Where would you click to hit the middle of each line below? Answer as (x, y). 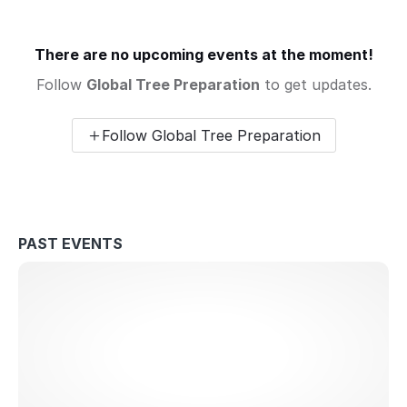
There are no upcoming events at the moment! (203, 55)
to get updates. (315, 84)
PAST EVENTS (70, 243)
